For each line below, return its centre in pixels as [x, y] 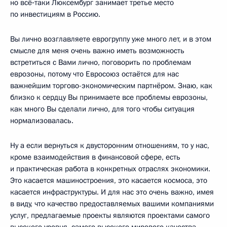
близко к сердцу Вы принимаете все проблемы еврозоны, [109, 98]
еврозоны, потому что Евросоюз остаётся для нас [94, 74]
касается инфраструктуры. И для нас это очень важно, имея [112, 192]
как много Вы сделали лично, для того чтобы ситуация [102, 109]
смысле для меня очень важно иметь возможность [97, 51]
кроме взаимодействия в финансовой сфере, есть [95, 157]
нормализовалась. [42, 121]
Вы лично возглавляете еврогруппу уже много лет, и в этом [111, 39]
